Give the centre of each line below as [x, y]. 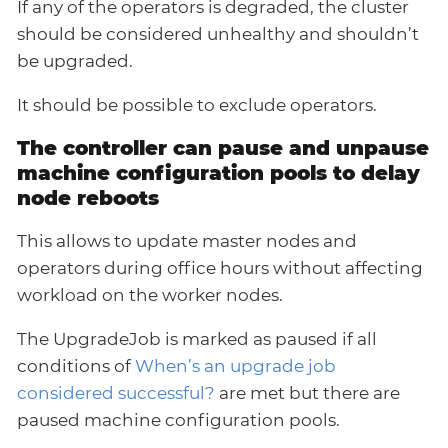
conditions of [76, 366]
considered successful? [116, 393]
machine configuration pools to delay [218, 173]
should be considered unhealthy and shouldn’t [218, 34]
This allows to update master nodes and [187, 241]
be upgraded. [75, 61]
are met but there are [307, 393]
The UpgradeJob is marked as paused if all [197, 339]
